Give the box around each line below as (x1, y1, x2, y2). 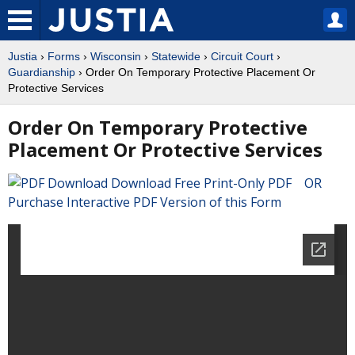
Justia (8, 50, 37, 63)
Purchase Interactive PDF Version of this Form (8, 193, 281, 211)
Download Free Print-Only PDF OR (108, 174, 331, 192)
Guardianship (8, 66, 75, 78)
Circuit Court (211, 50, 273, 63)
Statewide (151, 50, 200, 63)
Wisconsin (90, 50, 141, 63)
